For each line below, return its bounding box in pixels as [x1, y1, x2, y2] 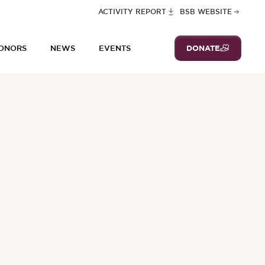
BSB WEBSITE [179, 7, 232, 17]
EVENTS [98, 43, 131, 54]
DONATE [186, 43, 220, 53]
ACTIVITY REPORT [98, 7, 167, 17]
